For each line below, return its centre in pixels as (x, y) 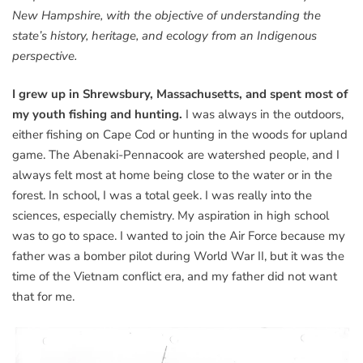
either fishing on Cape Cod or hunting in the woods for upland (180, 135)
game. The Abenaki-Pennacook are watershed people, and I (176, 155)
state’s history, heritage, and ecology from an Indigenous (164, 35)
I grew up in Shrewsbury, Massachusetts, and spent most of (180, 94)
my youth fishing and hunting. (97, 115)
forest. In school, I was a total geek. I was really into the (162, 196)
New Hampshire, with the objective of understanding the (167, 15)
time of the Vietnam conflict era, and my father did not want (175, 277)
